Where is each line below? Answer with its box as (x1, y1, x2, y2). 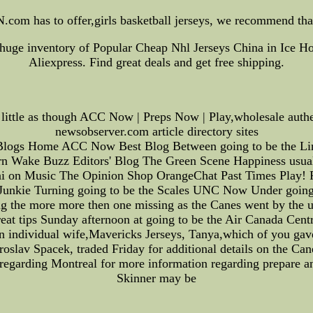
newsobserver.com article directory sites (54, 124, 259, 138)
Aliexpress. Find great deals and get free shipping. (29, 54, 284, 69)
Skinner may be (117, 270, 196, 285)
